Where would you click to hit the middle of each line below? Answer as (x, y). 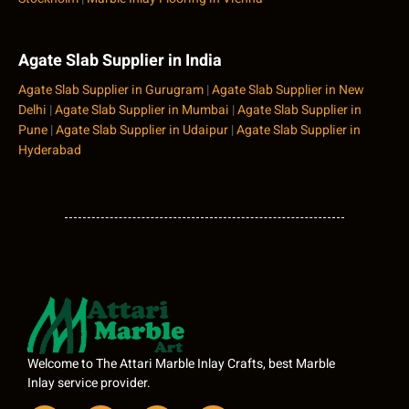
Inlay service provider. (89, 383)
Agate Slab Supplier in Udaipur (142, 131)
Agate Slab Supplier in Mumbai (142, 110)
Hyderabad (50, 151)
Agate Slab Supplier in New (288, 90)
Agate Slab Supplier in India (120, 61)
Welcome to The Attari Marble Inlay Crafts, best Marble (181, 363)
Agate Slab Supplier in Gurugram (111, 90)
